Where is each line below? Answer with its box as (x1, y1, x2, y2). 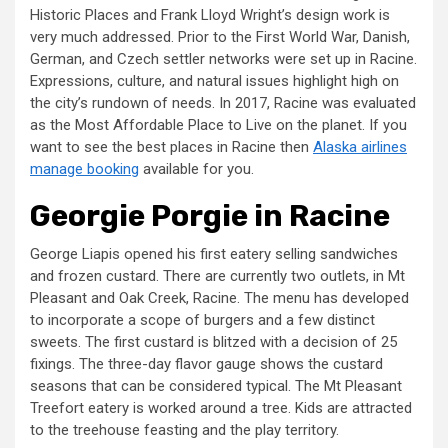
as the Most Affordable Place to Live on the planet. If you (30, 116, 407, 135)
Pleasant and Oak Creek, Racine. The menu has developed (30, 289, 409, 308)
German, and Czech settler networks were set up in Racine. (30, 50, 417, 69)
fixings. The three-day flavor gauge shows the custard (30, 355, 383, 374)
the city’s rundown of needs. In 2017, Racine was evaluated (30, 94, 416, 113)
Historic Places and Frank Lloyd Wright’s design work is (30, 6, 390, 25)
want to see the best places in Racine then (30, 138, 313, 157)
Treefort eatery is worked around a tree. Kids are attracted (30, 399, 412, 418)
